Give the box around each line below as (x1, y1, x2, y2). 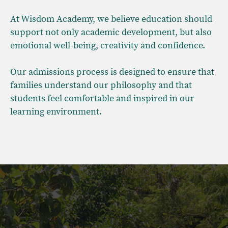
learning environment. (10, 105, 102, 118)
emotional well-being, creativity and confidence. (10, 39, 205, 51)
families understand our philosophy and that (10, 79, 192, 91)
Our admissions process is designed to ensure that (10, 66, 214, 78)
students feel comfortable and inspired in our (10, 92, 194, 104)
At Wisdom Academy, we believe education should (10, 13, 212, 25)
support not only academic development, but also (10, 26, 212, 38)
